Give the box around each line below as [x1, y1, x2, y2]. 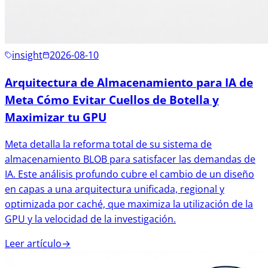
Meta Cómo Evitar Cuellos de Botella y [5, 92, 219, 108]
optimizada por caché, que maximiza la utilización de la [5, 197, 253, 211]
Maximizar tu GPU [5, 109, 106, 125]
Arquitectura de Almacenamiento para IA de [5, 75, 253, 90]
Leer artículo [5, 236, 62, 250]
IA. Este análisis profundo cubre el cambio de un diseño [5, 167, 254, 181]
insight [12, 48, 42, 62]
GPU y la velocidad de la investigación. [5, 212, 176, 226]
